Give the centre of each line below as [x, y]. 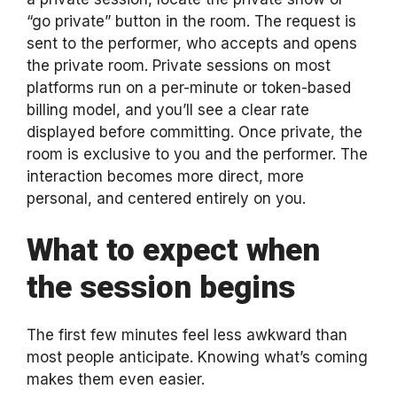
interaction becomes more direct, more [165, 176]
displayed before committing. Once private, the [195, 132]
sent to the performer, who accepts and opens [192, 43]
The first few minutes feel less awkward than [187, 335]
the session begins [161, 288]
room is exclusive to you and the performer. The [197, 154]
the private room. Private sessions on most [179, 65]
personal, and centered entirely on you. [166, 198]
